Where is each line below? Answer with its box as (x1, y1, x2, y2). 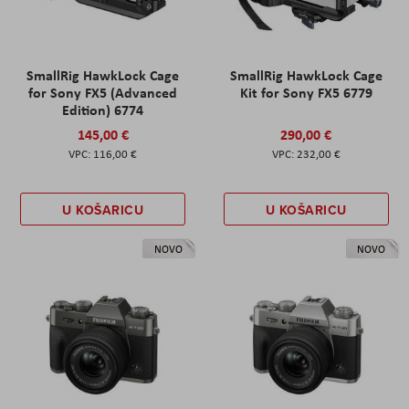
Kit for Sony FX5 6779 (239, 81, 372, 102)
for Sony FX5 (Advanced (28, 81, 178, 102)
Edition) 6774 (62, 99, 144, 120)
